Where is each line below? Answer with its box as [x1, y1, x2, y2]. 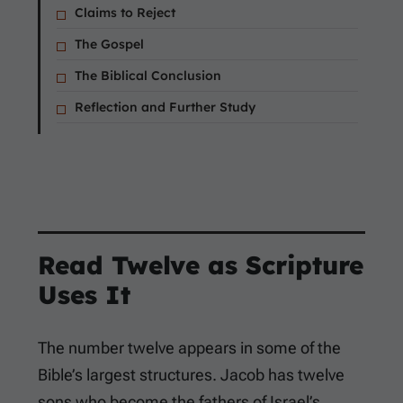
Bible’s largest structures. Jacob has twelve [38, 365, 345, 385]
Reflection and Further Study [75, 99, 255, 116]
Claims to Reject [75, 4, 175, 22]
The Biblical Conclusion [75, 67, 221, 85]
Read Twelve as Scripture [38, 249, 363, 282]
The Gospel [75, 36, 144, 53]
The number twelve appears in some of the [38, 338, 341, 358]
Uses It [38, 279, 130, 311]
